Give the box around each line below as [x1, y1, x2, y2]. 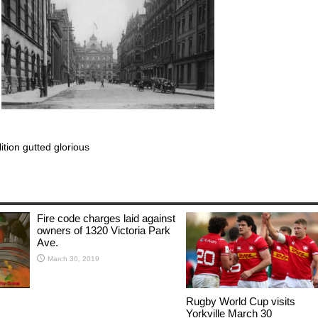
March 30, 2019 [48, 255, 99, 263]
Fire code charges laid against [37, 212, 175, 225]
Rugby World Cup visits [186, 295, 295, 307]
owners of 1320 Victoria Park [37, 224, 170, 237]
